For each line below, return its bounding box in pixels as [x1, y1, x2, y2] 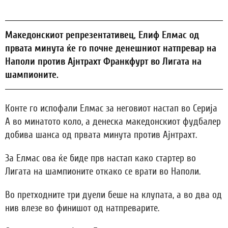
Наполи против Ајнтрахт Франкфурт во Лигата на [5, 55, 202, 67]
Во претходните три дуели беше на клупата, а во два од [5, 189, 222, 201]
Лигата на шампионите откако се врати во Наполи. [5, 165, 201, 177]
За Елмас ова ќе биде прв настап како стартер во [5, 152, 196, 164]
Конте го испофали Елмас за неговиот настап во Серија [5, 102, 217, 114]
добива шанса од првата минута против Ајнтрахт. [5, 129, 197, 140]
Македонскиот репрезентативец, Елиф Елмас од [5, 29, 199, 41]
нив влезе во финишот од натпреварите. [5, 202, 159, 214]
